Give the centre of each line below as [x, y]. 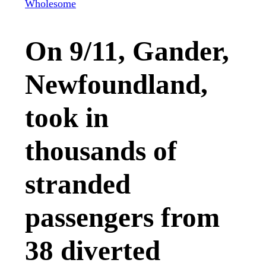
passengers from [122, 218]
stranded [78, 184]
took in [67, 118]
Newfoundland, [116, 85]
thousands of [101, 151]
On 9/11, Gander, [127, 51]
